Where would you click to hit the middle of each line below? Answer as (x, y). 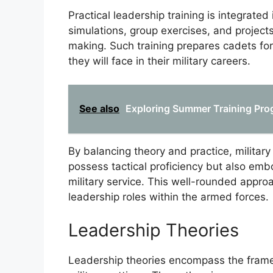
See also (99, 108)
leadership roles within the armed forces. (168, 197)
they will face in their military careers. (159, 61)
